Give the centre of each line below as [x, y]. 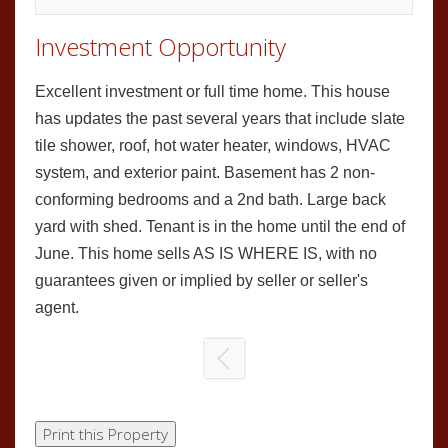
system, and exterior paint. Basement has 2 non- [205, 173]
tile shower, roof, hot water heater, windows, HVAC [213, 146]
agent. [57, 308]
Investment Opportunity [160, 47]
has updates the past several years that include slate [220, 119]
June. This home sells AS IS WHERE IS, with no [206, 254]
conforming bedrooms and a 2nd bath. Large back [210, 200]
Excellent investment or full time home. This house [212, 92]
